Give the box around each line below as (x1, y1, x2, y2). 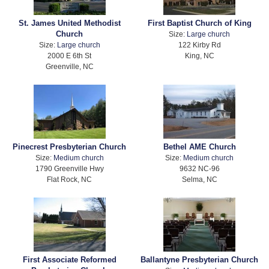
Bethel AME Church (163, 142, 236, 151)
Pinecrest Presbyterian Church (13, 142, 127, 151)
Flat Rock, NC (47, 175, 92, 183)
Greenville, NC (45, 62, 94, 70)
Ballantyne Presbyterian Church (141, 255, 259, 265)
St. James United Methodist (18, 18, 121, 28)
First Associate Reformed (22, 255, 116, 265)
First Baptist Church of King (147, 18, 252, 28)
